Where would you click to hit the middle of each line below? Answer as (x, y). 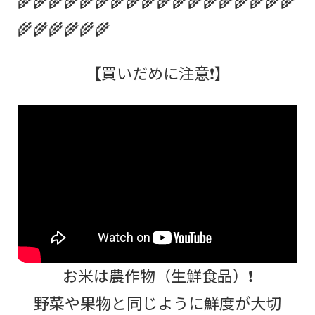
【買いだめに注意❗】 (157, 72)
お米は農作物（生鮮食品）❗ (157, 275)
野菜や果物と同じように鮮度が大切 (157, 302)
